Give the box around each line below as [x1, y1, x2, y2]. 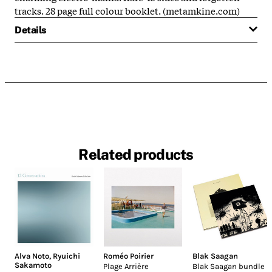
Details [15, 24, 46, 36]
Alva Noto [15, 251, 49, 261]
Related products [78, 146, 194, 163]
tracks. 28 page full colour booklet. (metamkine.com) [15, 3, 240, 17]
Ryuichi [53, 251, 80, 261]
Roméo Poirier [103, 251, 154, 261]
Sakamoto [15, 260, 52, 270]
